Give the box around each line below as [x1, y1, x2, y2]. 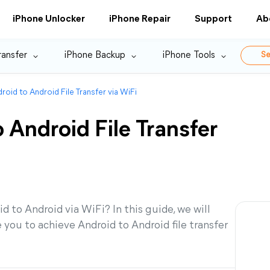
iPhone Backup [64, 51, 125, 60]
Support [195, 14, 232, 24]
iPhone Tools [163, 51, 215, 60]
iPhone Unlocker [13, 14, 85, 24]
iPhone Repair [109, 14, 171, 24]
